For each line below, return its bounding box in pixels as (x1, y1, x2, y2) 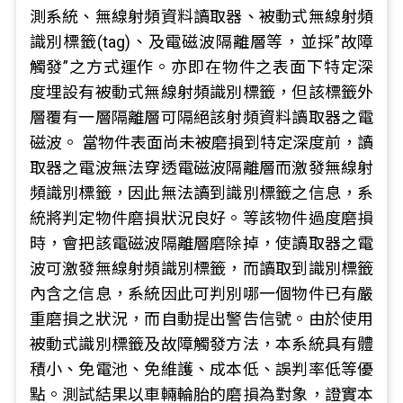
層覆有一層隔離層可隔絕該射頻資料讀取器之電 (29, 108, 374, 127)
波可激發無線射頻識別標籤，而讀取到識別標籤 (29, 259, 374, 278)
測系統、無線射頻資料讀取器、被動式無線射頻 (29, 7, 374, 26)
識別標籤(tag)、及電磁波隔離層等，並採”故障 (29, 32, 374, 51)
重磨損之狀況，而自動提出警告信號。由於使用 (29, 309, 374, 328)
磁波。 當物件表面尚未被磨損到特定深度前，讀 (29, 133, 374, 152)
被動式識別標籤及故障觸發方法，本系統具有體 (29, 335, 374, 354)
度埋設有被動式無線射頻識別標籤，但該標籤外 (29, 83, 374, 102)
